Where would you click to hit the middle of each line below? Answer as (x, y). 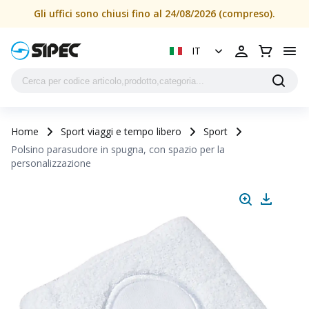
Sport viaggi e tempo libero (121, 131)
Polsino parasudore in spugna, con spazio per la (118, 149)
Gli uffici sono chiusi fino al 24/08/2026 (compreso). (154, 13)
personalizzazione (51, 163)
